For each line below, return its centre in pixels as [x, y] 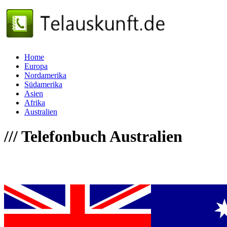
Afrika [35, 103]
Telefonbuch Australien [100, 137]
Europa [36, 66]
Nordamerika [45, 75]
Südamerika [43, 84]
